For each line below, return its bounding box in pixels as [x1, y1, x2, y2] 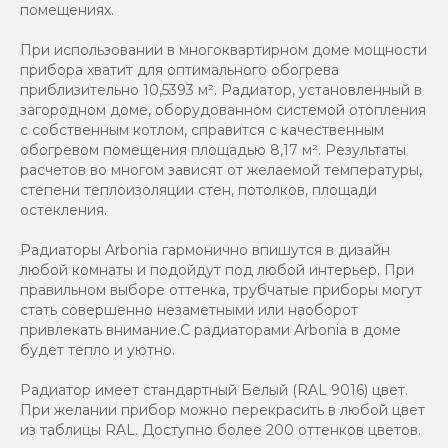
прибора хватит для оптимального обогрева [20, 60, 339, 79]
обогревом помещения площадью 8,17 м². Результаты [20, 140, 406, 159]
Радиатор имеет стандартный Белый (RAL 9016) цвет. [20, 380, 408, 399]
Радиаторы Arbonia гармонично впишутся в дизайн [20, 240, 390, 259]
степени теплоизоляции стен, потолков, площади [20, 180, 377, 199]
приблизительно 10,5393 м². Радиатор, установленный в [20, 80, 422, 99]
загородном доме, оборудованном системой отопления [20, 100, 426, 119]
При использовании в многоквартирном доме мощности [20, 40, 427, 59]
